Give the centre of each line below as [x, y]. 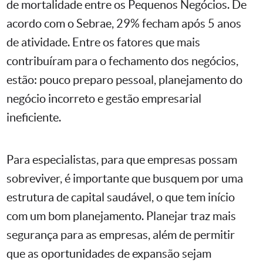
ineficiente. [34, 118]
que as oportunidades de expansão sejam [109, 254]
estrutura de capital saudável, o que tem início [121, 198]
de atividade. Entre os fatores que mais [103, 43]
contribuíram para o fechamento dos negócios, [122, 61]
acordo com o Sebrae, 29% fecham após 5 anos [124, 24]
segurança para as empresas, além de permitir [121, 235]
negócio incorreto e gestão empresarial [104, 99]
